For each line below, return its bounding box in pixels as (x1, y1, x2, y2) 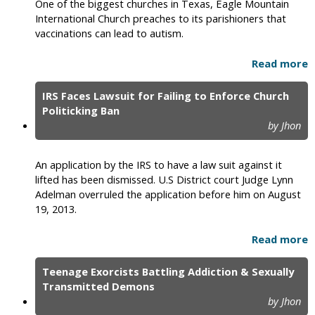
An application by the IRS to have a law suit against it (35, 157, 282, 172)
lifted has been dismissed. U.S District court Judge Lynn (35, 172, 293, 187)
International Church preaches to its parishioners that (35, 11, 286, 26)
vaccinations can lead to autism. (35, 26, 184, 41)
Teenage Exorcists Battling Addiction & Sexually (42, 264, 294, 279)
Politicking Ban (42, 103, 120, 118)
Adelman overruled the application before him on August (35, 187, 301, 202)
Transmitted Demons (42, 279, 155, 294)
